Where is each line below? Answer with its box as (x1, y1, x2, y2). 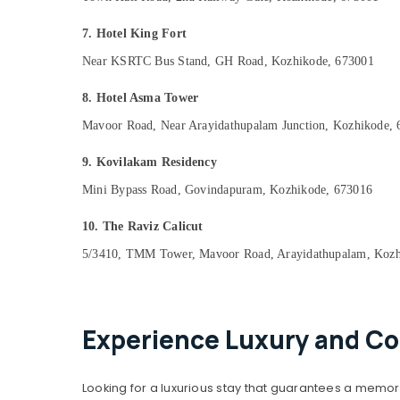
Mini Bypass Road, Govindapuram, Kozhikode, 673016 (82, 183, 373, 196)
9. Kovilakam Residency (82, 155, 217, 169)
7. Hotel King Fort (82, 27, 187, 40)
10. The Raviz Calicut (82, 220, 204, 233)
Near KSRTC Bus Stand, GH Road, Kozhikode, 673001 (82, 54, 374, 68)
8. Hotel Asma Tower (82, 91, 199, 104)
